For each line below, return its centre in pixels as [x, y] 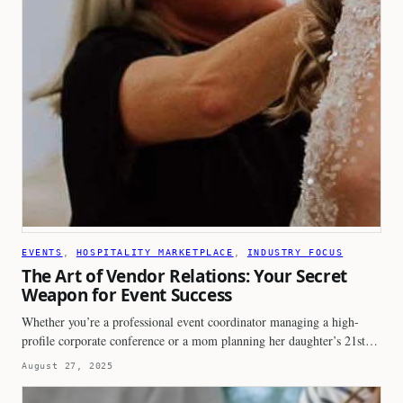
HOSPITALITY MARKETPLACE [155, 252]
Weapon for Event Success [127, 295]
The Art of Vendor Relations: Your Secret [184, 276]
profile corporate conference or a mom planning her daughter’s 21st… [200, 340]
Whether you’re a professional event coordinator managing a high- [190, 321]
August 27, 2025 [67, 365]
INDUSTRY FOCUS [295, 252]
